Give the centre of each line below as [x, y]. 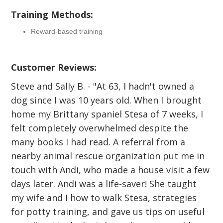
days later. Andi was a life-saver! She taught [104, 184]
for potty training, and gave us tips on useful [108, 212]
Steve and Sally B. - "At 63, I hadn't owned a [103, 86]
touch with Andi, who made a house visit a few [111, 170]
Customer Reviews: [54, 67]
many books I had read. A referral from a [98, 142]
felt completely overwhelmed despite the [100, 128]
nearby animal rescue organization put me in [108, 156]
